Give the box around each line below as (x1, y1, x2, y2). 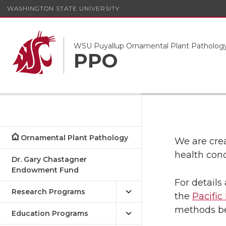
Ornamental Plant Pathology (21, 133, 129, 142)
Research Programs (12, 187, 85, 196)
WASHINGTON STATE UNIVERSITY (7, 4, 120, 12)
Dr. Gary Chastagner (12, 155, 87, 164)
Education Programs (12, 209, 88, 218)
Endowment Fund (12, 165, 79, 175)
